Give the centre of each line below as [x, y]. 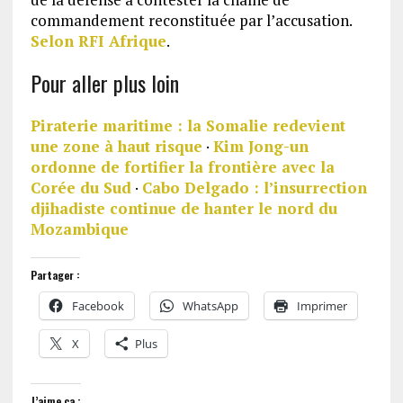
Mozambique [79, 229]
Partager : [55, 275]
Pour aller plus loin [104, 83]
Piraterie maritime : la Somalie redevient [188, 126]
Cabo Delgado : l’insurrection [254, 188]
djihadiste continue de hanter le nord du [184, 209]
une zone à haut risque [116, 147]
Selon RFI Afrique [98, 41]
